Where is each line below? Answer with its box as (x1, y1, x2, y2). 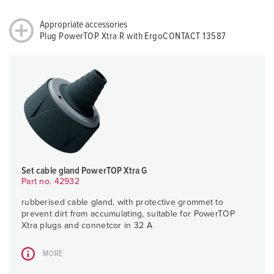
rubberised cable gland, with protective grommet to (21, 198, 223, 207)
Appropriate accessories (40, 20, 127, 30)
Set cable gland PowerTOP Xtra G (21, 166, 147, 176)
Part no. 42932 (21, 177, 80, 187)
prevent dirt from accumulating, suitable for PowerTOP (21, 210, 235, 219)
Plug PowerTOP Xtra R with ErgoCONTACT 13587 (40, 31, 226, 42)
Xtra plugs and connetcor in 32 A (21, 221, 152, 231)
